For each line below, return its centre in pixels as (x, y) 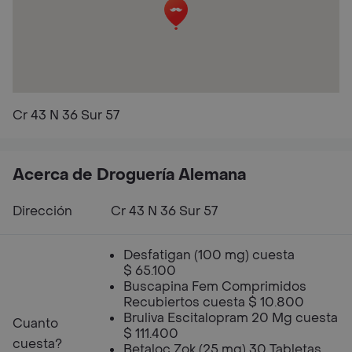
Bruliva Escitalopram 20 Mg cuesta (231, 318)
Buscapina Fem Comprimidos (215, 286)
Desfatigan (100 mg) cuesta (209, 255)
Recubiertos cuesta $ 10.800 (214, 302)
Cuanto (35, 323)
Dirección (42, 211)
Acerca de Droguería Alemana (129, 175)
